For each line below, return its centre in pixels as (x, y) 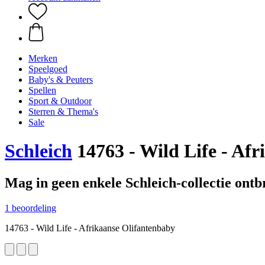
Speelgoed (48, 69)
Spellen (42, 90)
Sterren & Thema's (63, 112)
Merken (43, 58)
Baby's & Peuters (61, 80)
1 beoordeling (30, 208)
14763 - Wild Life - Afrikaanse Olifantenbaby (90, 228)
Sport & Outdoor (60, 101)
